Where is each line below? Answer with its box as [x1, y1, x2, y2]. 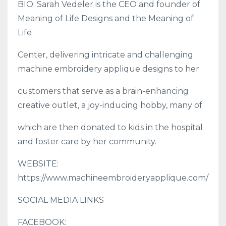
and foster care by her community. [18, 136, 156, 146]
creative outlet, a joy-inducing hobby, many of [18, 100, 202, 110]
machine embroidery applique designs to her [18, 64, 199, 74]
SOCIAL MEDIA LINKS [18, 195, 104, 205]
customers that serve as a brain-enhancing [18, 86, 189, 96]
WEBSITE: [18, 158, 59, 168]
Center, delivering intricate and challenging [18, 49, 193, 60]
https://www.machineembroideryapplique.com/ [18, 173, 210, 183]
